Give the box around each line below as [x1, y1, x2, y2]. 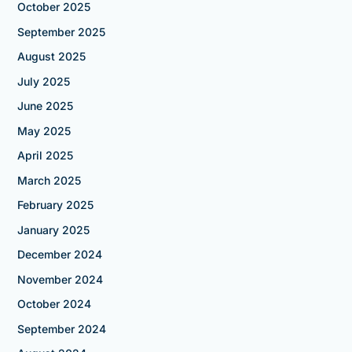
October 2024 [16, 297, 91, 311]
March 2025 [16, 173, 81, 187]
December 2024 [16, 247, 102, 262]
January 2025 [16, 222, 90, 236]
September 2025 [16, 24, 105, 38]
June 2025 [16, 99, 73, 113]
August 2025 [16, 49, 86, 64]
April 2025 [16, 148, 73, 163]
